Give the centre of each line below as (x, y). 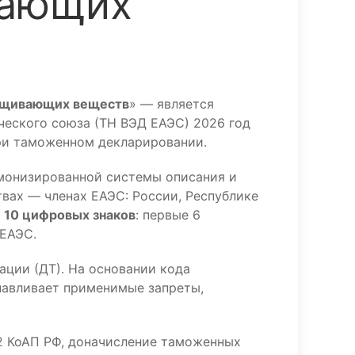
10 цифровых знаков (70, 215)
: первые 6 (168, 215)
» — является (172, 104)
